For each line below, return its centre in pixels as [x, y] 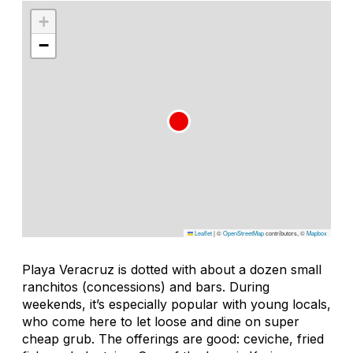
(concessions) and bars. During [174, 286]
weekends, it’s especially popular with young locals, [176, 304]
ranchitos [50, 286]
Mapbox [317, 232]
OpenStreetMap [243, 232]
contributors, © [285, 232]
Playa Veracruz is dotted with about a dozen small [172, 269]
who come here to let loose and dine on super [161, 321]
